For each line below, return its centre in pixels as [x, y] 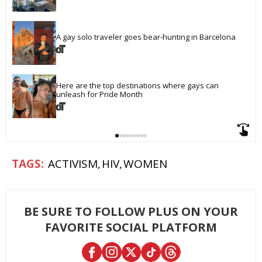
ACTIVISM [73, 163]
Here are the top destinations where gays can [138, 86]
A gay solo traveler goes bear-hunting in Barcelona [146, 37]
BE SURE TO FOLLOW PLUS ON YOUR [131, 211]
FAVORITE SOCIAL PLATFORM [131, 227]
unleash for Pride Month [99, 94]
